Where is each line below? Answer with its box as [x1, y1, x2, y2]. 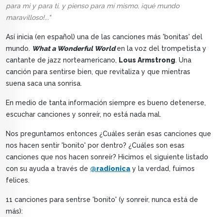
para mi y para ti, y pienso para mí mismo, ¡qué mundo [6, 2, 179, 10]
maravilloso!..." [6, 14, 51, 22]
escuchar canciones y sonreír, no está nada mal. [6, 110, 161, 119]
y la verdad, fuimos [130, 165, 195, 173]
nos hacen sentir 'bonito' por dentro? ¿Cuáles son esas [6, 141, 185, 150]
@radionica [90, 165, 130, 173]
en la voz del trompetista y [117, 45, 206, 53]
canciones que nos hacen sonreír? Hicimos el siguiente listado [6, 153, 208, 161]
